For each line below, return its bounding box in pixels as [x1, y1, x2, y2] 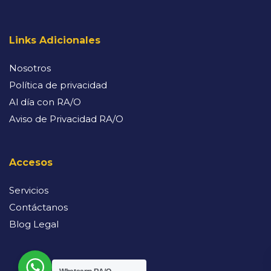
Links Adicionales [9, 34, 100, 46]
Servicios [9, 184, 48, 196]
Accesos [9, 157, 53, 168]
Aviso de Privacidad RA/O [9, 113, 123, 125]
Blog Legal [9, 218, 59, 230]
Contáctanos [9, 201, 68, 213]
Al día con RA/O [9, 96, 81, 108]
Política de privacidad [9, 79, 107, 91]
